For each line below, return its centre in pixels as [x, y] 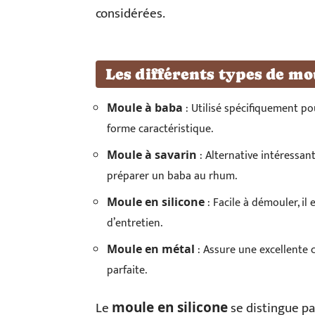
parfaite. [127, 270]
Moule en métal [151, 249]
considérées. [130, 14]
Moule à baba [145, 108]
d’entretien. [135, 223]
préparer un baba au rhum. [172, 176]
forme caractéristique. [160, 129]
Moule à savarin [152, 155]
